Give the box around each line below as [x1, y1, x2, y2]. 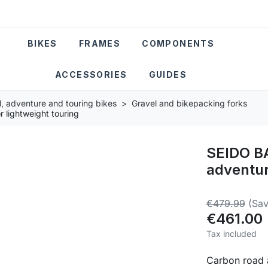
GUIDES [148, 69, 187, 80]
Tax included [206, 228, 257, 239]
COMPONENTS [142, 38, 215, 49]
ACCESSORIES [55, 69, 127, 80]
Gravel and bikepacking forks [132, 98, 247, 108]
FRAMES [78, 38, 121, 49]
